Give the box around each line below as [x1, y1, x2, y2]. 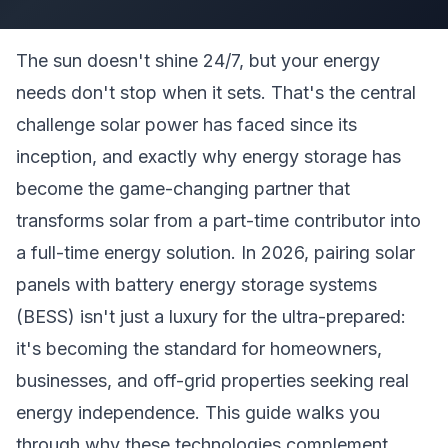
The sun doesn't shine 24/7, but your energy [16, 50, 380, 71]
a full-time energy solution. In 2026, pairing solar [16, 242, 415, 263]
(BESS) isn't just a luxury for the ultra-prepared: [16, 306, 406, 327]
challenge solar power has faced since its [16, 114, 357, 135]
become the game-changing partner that [16, 178, 350, 199]
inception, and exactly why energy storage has [16, 146, 401, 167]
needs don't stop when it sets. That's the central [16, 82, 416, 103]
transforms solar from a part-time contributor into [16, 210, 421, 231]
